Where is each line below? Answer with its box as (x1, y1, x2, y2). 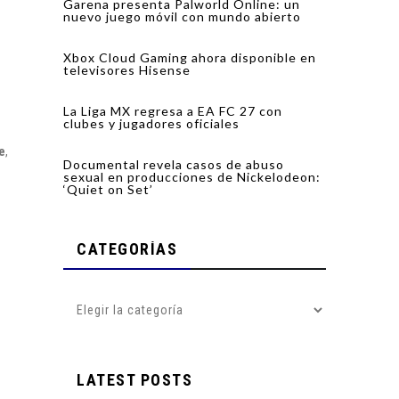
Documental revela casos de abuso (63, 157, 284, 173)
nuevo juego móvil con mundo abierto (63, 9, 301, 25)
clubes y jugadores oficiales (63, 116, 240, 132)
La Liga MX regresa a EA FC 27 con (63, 103, 282, 119)
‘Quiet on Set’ (63, 182, 153, 198)
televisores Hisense (63, 62, 191, 78)
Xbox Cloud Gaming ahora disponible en (63, 50, 316, 66)
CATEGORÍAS (77, 240, 177, 259)
